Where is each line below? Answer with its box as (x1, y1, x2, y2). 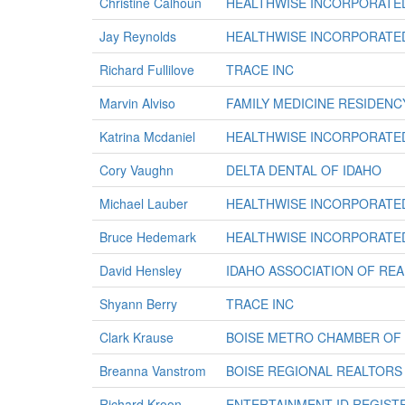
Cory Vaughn (99, 161, 174, 179)
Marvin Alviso (99, 94, 175, 112)
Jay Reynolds (99, 27, 176, 45)
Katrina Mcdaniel (99, 127, 195, 146)
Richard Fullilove (99, 61, 194, 79)
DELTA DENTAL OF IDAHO (226, 161, 381, 179)
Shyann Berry (99, 295, 177, 313)
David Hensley (99, 261, 182, 279)
